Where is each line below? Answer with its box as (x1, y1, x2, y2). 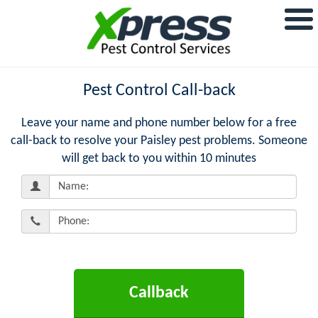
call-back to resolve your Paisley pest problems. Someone (11, 133, 307, 148)
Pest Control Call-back (82, 82, 236, 99)
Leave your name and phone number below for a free (21, 116, 297, 130)
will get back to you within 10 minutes (62, 151, 256, 165)
